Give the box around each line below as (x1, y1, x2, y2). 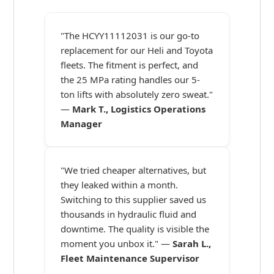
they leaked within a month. (61, 179, 179, 191)
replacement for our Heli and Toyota (61, 44, 213, 57)
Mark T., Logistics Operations (72, 103, 206, 116)
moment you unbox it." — (61, 237, 173, 250)
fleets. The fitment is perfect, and (61, 59, 199, 72)
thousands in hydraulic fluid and (61, 208, 197, 221)
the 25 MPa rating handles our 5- (61, 73, 201, 86)
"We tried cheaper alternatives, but (61, 164, 207, 177)
